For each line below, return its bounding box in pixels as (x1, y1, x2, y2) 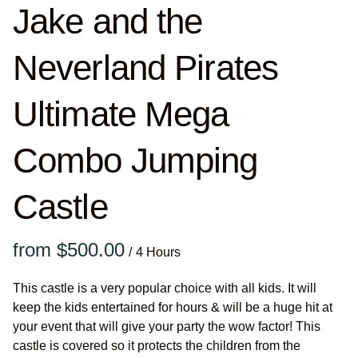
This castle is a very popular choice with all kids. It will (13, 281, 316, 295)
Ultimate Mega (13, 94, 229, 133)
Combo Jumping (13, 141, 258, 180)
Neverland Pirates (13, 48, 279, 87)
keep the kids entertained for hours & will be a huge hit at (13, 300, 332, 314)
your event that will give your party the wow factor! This (13, 320, 320, 333)
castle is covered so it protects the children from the (13, 339, 300, 352)
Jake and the (13, 2, 203, 41)
